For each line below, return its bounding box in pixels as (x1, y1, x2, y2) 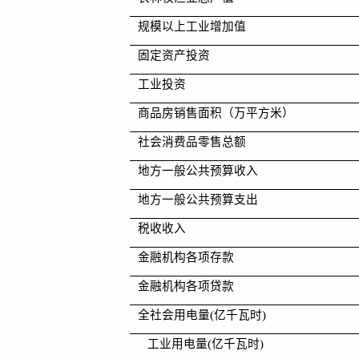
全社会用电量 (138, 308, 210, 321)
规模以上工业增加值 (138, 19, 246, 33)
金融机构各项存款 (138, 250, 234, 264)
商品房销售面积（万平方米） (138, 106, 294, 119)
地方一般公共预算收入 (138, 163, 258, 177)
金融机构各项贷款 (138, 279, 234, 292)
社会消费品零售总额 (138, 135, 246, 148)
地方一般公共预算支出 (138, 192, 258, 206)
